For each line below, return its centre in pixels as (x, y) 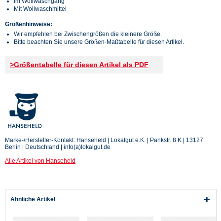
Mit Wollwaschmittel (40, 9)
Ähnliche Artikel (33, 199)
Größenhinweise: (29, 24)
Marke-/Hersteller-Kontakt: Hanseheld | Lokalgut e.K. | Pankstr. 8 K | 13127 (104, 140)
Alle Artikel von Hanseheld (40, 161)
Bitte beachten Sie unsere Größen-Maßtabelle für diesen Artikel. (99, 42)
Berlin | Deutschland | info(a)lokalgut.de (58, 147)
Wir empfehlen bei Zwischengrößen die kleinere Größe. (88, 34)
